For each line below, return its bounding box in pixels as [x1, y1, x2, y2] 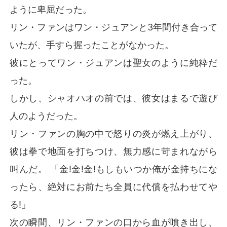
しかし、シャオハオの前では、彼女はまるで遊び [10, 92, 217, 103]
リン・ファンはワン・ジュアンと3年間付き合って [10, 21, 217, 32]
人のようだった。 [10, 110, 83, 121]
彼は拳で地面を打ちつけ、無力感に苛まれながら [10, 145, 217, 157]
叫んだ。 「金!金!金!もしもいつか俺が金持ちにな [10, 163, 217, 174]
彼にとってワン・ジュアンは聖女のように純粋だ [10, 57, 217, 68]
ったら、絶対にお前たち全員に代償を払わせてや [10, 181, 217, 192]
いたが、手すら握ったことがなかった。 [10, 39, 174, 50]
